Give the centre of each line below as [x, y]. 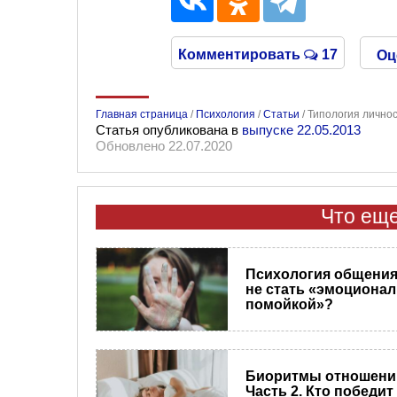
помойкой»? [289, 304]
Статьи [281, 114]
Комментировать [241, 54]
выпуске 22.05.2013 [301, 130]
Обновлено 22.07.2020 [164, 146]
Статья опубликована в [169, 130]
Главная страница [142, 114]
